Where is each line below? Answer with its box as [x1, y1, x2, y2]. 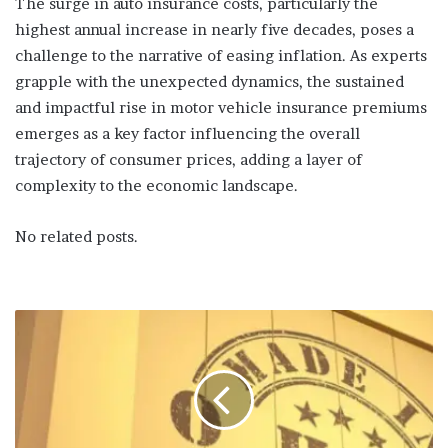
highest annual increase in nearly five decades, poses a [15, 20, 414, 40]
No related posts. [15, 227, 138, 247]
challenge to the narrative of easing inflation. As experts [15, 46, 427, 66]
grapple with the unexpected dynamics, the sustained [15, 72, 404, 92]
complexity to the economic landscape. [15, 176, 298, 196]
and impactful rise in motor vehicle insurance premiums [15, 98, 427, 118]
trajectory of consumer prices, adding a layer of [15, 150, 362, 170]
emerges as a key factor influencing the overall [15, 124, 360, 144]
